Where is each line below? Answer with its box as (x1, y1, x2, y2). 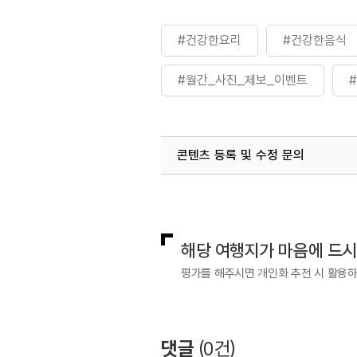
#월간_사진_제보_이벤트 (178, 73, 308, 88)
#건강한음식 (283, 33, 347, 48)
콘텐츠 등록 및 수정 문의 (177, 147, 304, 163)
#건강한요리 (178, 33, 241, 48)
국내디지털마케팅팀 (183, 186, 284, 201)
